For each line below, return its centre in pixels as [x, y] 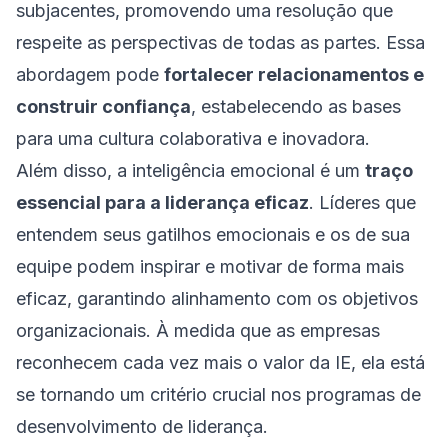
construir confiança [103, 106]
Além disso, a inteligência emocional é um [190, 170]
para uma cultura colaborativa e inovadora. [193, 138]
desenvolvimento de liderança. [142, 426]
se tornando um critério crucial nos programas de [218, 394]
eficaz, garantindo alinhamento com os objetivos [217, 298]
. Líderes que [362, 202]
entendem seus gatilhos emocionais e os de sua [213, 234]
